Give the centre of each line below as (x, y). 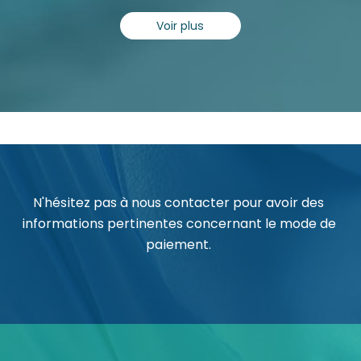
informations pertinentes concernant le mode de (178, 224)
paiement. (178, 245)
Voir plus (180, 26)
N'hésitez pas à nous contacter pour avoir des (178, 203)
